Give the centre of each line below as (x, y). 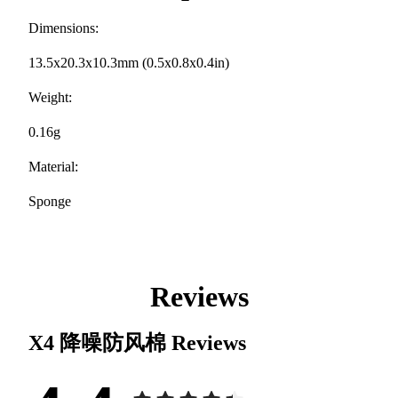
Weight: (50, 97)
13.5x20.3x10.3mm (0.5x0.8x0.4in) (129, 62)
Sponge (50, 201)
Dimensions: (64, 28)
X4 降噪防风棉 (100, 342)
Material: (53, 166)
